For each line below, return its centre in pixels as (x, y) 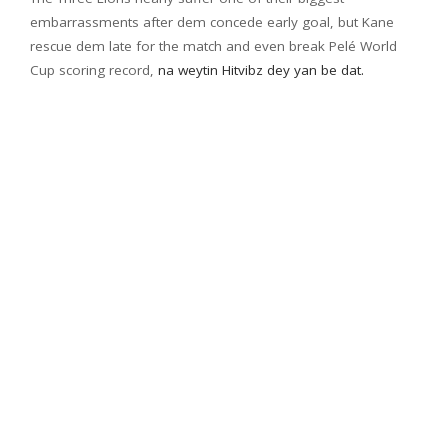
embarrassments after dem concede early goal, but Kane (212, 22)
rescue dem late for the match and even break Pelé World (213, 46)
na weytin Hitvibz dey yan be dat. (261, 70)
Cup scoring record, (94, 70)
